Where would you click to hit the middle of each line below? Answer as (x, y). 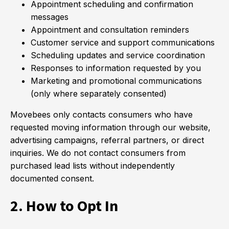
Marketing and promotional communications (116, 81)
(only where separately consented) (99, 94)
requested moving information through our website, (110, 127)
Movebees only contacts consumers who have (101, 114)
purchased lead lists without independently (93, 166)
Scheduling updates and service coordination (118, 55)
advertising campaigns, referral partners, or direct (107, 140)
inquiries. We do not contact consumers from (98, 153)
